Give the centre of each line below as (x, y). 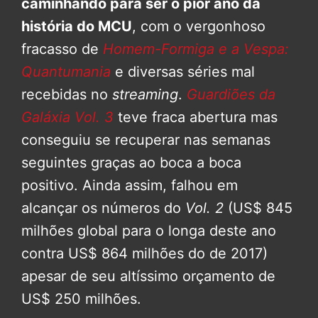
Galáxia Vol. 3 (67, 117)
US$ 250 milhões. (81, 298)
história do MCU (77, 26)
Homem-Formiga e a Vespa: (196, 49)
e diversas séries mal (183, 71)
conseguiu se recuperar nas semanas (146, 139)
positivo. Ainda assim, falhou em (130, 185)
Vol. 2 (204, 208)
